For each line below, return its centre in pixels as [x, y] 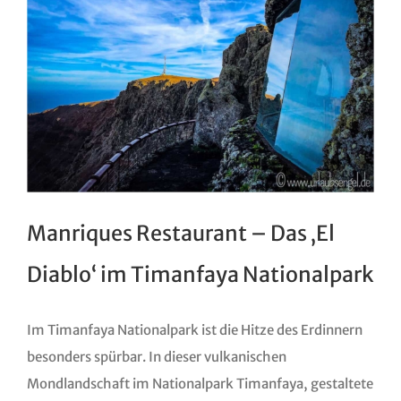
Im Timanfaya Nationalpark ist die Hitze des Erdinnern [194, 329]
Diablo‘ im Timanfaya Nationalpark [200, 275]
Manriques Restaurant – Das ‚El [180, 234]
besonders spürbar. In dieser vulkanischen [156, 356]
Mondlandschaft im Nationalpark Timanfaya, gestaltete [200, 383]
